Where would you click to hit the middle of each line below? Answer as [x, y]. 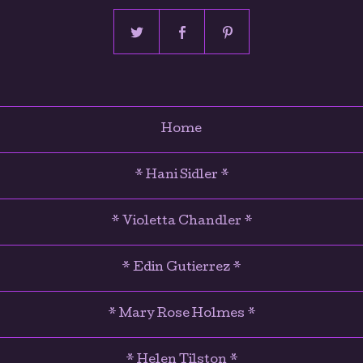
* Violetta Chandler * [181, 222]
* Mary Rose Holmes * [181, 315]
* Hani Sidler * [181, 176]
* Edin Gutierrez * [181, 269]
